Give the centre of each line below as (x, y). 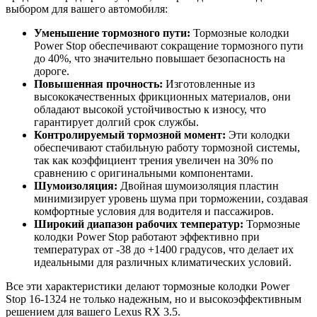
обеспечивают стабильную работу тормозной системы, (167, 147)
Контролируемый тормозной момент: (130, 134)
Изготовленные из (209, 83)
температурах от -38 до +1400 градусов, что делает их (164, 249)
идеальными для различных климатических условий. (163, 262)
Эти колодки (258, 134)
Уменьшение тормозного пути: (112, 33)
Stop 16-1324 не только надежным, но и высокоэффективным (154, 299)
